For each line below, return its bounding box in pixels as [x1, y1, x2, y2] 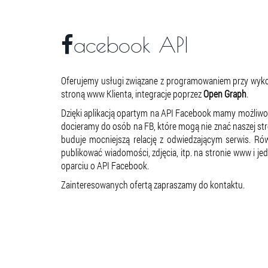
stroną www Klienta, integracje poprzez [61, 87, 203, 100]
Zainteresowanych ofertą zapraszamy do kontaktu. [61, 178, 245, 191]
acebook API [74, 31, 188, 57]
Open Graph [203, 87, 246, 100]
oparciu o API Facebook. [61, 159, 149, 172]
